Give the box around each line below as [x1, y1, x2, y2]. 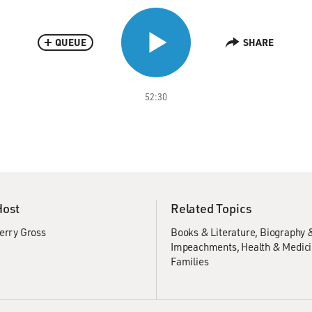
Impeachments [171, 240, 237, 253]
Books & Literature [171, 225, 256, 239]
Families [171, 254, 209, 268]
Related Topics [171, 200, 253, 217]
